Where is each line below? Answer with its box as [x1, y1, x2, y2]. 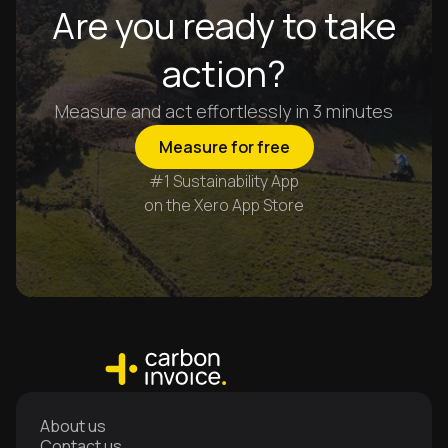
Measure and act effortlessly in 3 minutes [55, 98, 393, 123]
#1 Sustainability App [149, 169, 299, 192]
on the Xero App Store [144, 193, 304, 216]
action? [162, 48, 286, 98]
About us [40, 414, 106, 437]
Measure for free [158, 135, 290, 158]
